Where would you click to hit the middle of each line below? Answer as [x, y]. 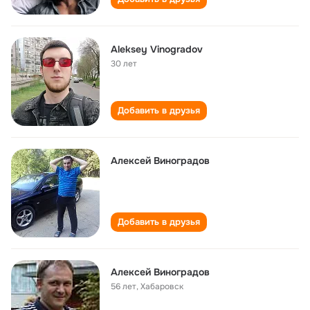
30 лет [124, 64]
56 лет [124, 286]
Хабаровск [162, 286]
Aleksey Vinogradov [157, 49]
